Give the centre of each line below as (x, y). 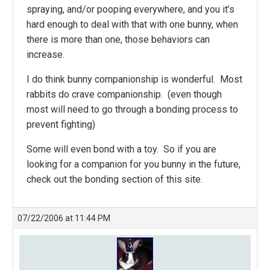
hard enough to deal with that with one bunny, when (132, 24)
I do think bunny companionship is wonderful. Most (134, 79)
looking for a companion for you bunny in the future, (133, 164)
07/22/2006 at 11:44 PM (64, 218)
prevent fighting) (61, 124)
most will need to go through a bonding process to (132, 109)
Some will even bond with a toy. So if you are (121, 149)
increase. (46, 55)
